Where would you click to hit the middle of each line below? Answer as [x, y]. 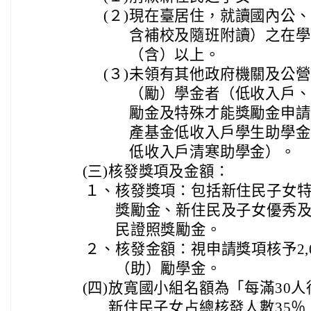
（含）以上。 [175, 55]
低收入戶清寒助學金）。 [212, 152]
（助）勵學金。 [168, 269]
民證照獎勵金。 [168, 230]
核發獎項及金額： [169, 171]
